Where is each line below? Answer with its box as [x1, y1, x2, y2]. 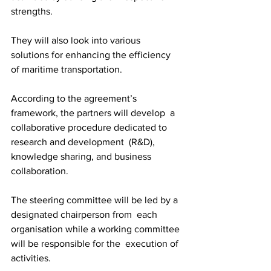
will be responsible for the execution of [11, 238, 181, 249]
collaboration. [11, 166, 68, 176]
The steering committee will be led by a [11, 195, 180, 205]
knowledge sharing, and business [11, 151, 154, 162]
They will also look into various [11, 35, 143, 45]
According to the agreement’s [11, 93, 139, 103]
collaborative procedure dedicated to [11, 122, 169, 132]
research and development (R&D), [11, 137, 157, 147]
